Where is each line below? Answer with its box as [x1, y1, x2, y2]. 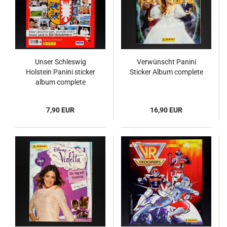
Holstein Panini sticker [25, 67, 95, 76]
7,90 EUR [46, 105, 74, 114]
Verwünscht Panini [136, 57, 196, 66]
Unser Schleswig [34, 57, 86, 66]
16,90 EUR [150, 105, 182, 114]
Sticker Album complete [129, 67, 203, 76]
